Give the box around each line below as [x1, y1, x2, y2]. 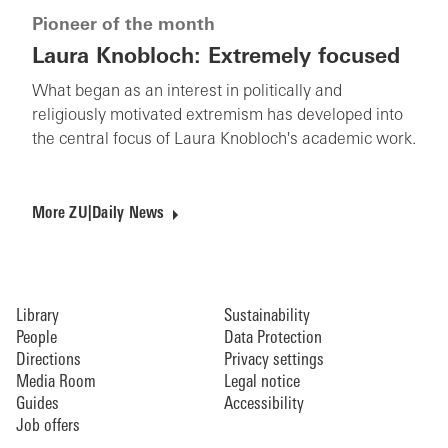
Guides [16, 395, 59, 413]
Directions [16, 351, 81, 369]
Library [16, 307, 59, 325]
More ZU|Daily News [32, 205, 165, 222]
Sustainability [224, 307, 310, 325]
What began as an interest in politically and [32, 83, 342, 100]
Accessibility [224, 395, 304, 413]
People [16, 329, 57, 347]
